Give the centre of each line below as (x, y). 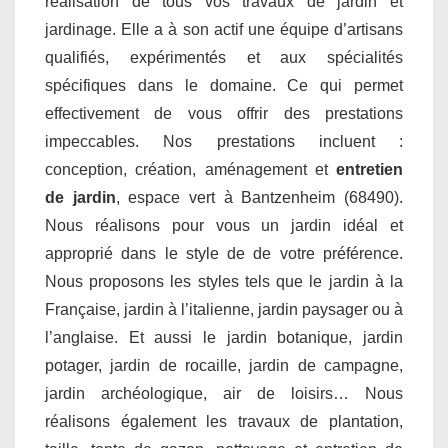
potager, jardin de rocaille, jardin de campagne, (224, 365)
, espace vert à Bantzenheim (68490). (259, 197)
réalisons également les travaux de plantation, (224, 421)
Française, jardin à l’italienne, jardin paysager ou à (224, 309)
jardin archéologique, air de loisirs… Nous (224, 393)
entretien (369, 169)
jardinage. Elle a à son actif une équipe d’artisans (224, 29)
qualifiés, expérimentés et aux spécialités (224, 57)
